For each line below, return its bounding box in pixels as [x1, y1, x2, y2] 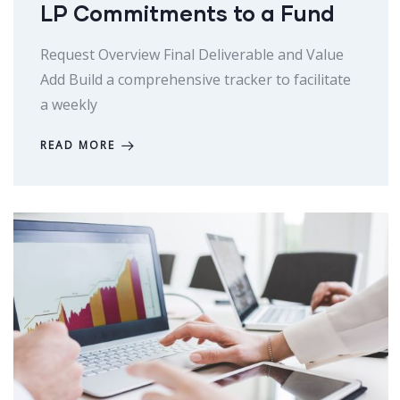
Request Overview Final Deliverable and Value [40, 45, 344, 65]
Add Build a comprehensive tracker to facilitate [40, 70, 351, 90]
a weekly [40, 95, 97, 115]
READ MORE [40, 137, 115, 154]
